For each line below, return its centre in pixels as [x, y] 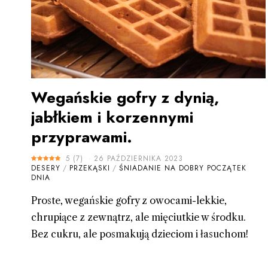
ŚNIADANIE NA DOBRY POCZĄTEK [183, 168]
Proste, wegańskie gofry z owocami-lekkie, [129, 201]
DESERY [46, 168]
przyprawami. [82, 137]
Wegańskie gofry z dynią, [125, 98]
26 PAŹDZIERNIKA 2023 [138, 159]
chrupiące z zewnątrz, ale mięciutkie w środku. [138, 217]
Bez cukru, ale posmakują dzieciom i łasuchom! [140, 234]
